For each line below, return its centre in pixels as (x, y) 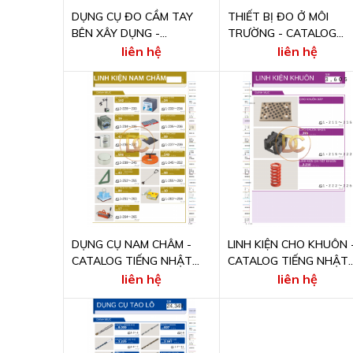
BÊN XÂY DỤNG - (115, 33)
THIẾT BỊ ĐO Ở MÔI (278, 17)
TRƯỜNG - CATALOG (282, 33)
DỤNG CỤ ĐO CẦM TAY (132, 17)
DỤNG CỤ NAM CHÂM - (131, 244)
